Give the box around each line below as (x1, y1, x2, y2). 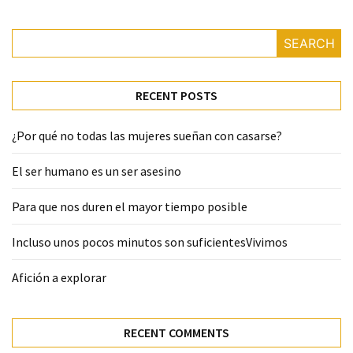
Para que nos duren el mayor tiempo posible (12, 198, 247, 214)
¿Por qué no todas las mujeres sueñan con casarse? (12, 127, 282, 143)
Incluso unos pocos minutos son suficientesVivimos (12, 233, 288, 250)
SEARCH (283, 35, 335, 51)
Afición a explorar (12, 269, 106, 285)
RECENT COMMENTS (124, 324, 229, 340)
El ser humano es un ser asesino (12, 162, 181, 179)
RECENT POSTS (136, 87, 217, 103)
